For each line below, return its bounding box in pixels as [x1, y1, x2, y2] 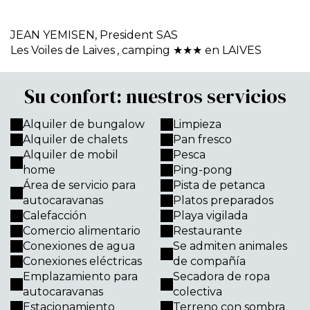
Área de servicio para [23, 179, 136, 192]
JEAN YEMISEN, [10, 28, 100, 42]
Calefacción [23, 209, 86, 222]
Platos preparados [173, 194, 273, 207]
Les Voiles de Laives [10, 44, 115, 57]
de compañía [173, 255, 246, 268]
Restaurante [173, 224, 242, 237]
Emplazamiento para [23, 270, 138, 283]
